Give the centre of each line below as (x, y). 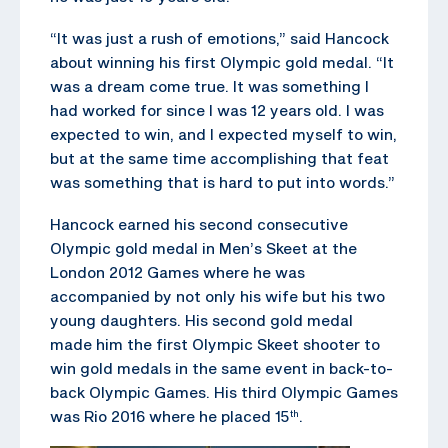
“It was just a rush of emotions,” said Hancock (219, 37)
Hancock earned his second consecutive (199, 223)
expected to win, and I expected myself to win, (223, 133)
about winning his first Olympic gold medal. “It (222, 61)
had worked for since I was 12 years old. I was (217, 109)
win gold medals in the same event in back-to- (221, 367)
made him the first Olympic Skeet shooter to (215, 343)
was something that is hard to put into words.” (222, 181)
